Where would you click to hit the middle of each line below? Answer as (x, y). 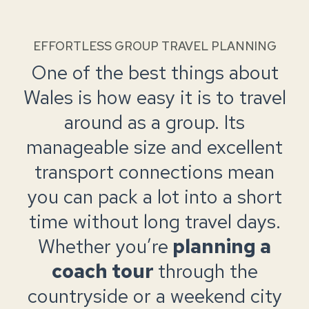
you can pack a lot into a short (154, 197)
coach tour (104, 271)
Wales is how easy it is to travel (154, 98)
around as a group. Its (154, 122)
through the (208, 271)
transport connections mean (154, 172)
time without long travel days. (154, 222)
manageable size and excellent (154, 147)
